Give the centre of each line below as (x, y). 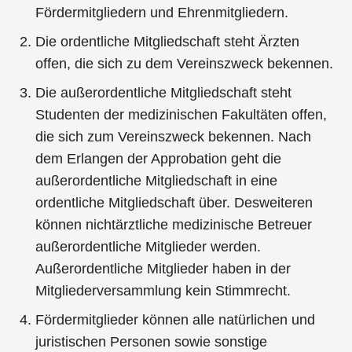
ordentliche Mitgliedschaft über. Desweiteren (174, 202)
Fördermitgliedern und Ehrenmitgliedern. (162, 12)
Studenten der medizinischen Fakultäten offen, (181, 114)
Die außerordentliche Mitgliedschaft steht (164, 92)
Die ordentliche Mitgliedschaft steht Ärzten (168, 41)
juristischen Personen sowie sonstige (152, 341)
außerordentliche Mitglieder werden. (148, 246)
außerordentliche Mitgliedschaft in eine (157, 180)
